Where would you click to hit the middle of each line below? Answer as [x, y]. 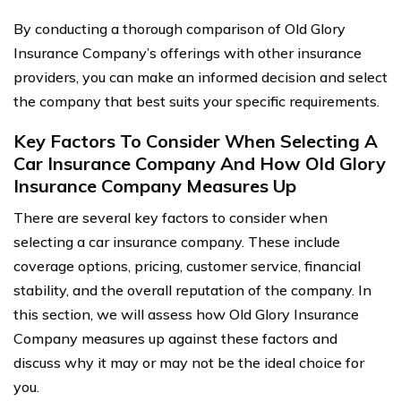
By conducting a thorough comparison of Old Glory [179, 29]
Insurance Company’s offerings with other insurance [188, 53]
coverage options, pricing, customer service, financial [187, 266]
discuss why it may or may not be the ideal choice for [189, 363]
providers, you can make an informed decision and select [200, 77]
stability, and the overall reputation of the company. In [192, 290]
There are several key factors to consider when [171, 218]
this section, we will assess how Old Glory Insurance [186, 314]
